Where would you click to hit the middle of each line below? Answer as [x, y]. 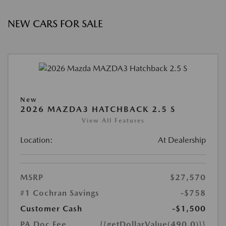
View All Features [113, 121]
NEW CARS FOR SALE [55, 24]
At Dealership [182, 140]
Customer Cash [51, 209]
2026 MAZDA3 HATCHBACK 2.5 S [98, 109]
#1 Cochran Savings [60, 193]
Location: [37, 140]
